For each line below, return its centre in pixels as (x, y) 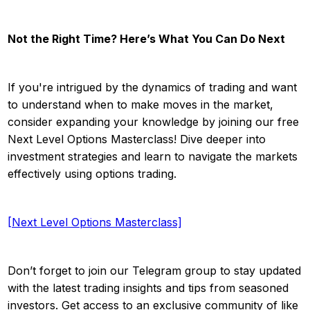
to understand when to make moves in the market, (140, 104)
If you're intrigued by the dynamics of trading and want (152, 87)
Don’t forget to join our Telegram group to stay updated (154, 270)
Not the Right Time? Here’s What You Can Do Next (146, 38)
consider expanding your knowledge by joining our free (153, 121)
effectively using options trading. (92, 173)
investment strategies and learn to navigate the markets (153, 156)
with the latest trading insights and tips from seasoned (148, 288)
